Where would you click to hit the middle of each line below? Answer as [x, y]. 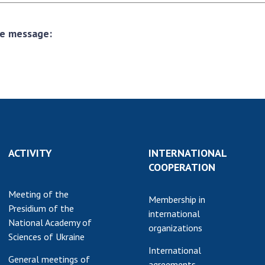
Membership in [177, 199]
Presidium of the [41, 208]
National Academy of [50, 222]
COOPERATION [182, 167]
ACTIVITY [30, 153]
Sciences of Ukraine [46, 237]
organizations [175, 228]
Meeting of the [38, 194]
